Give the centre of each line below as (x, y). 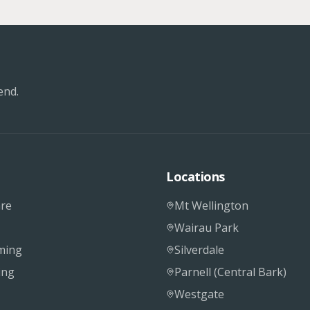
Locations (195, 176)
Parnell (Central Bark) (230, 272)
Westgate (199, 294)
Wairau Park (207, 228)
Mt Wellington (211, 206)
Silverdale (199, 250)
